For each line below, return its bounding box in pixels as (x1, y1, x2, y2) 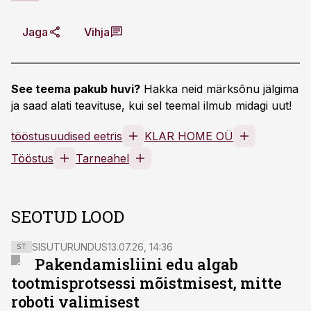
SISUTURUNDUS (32, 241, 108, 253)
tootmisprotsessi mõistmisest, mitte (11, 273, 282, 293)
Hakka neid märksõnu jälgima (140, 82, 299, 96)
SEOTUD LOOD (11, 205, 124, 228)
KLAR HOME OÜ (144, 129, 233, 143)
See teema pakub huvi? (11, 82, 140, 96)
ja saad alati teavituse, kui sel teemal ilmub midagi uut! (11, 99, 292, 112)
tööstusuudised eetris (11, 129, 122, 143)
